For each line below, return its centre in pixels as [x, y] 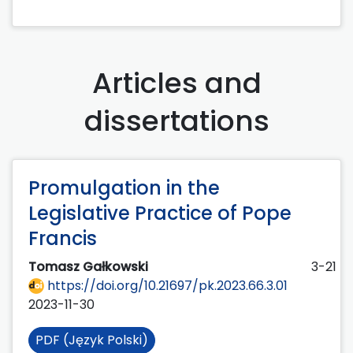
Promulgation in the [124, 188]
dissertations [176, 121]
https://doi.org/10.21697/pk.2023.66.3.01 [166, 285]
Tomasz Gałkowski [90, 266]
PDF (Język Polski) [92, 340]
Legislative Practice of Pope [160, 213]
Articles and [176, 83]
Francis [63, 238]
